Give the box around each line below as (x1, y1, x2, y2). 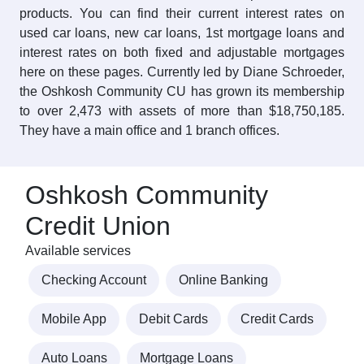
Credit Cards (240, 312, 314, 327)
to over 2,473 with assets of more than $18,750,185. (19, 104, 344, 119)
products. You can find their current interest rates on (19, 6, 344, 21)
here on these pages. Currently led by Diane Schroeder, (19, 65, 344, 80)
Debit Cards (139, 312, 208, 327)
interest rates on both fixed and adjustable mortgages (19, 45, 344, 60)
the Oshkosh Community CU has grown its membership (19, 84, 344, 99)
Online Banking (179, 273, 268, 288)
